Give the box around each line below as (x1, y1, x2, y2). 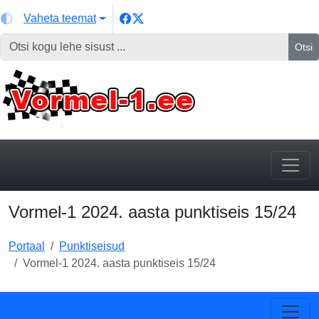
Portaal (9, 240, 45, 252)
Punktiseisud (59, 240, 125, 252)
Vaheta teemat (23, 12, 96, 24)
